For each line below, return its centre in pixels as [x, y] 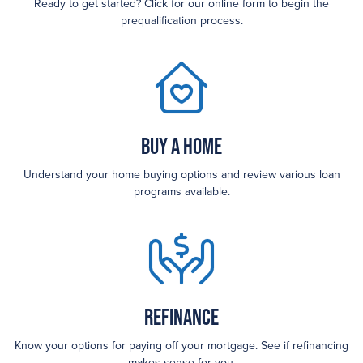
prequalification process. [181, 20]
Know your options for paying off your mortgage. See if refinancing [181, 345]
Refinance [181, 316]
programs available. [181, 191]
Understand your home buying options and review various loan [181, 174]
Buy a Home [181, 145]
